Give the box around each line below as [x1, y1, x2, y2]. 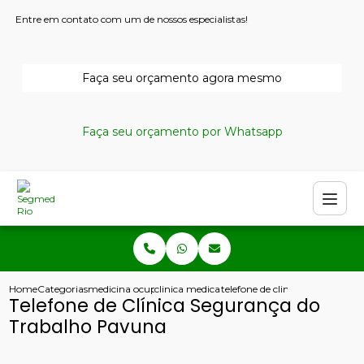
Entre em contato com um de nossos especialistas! [15, 13, 249, 25]
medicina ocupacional [88, 283, 191, 295]
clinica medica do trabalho [154, 283, 278, 295]
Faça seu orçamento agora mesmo [82, 71, 282, 85]
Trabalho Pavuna [9, 314, 167, 340]
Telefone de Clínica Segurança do [9, 292, 321, 318]
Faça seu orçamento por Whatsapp [81, 124, 283, 139]
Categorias [37, 283, 89, 295]
